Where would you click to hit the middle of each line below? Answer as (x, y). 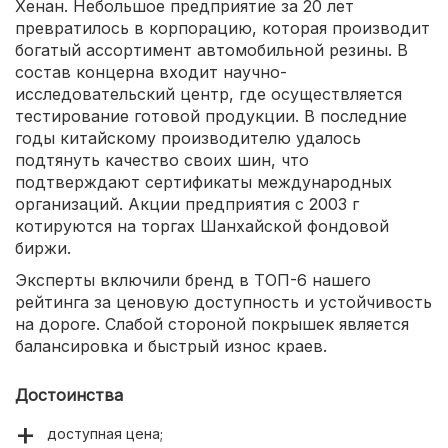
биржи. (43, 247)
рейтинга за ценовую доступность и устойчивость (223, 301)
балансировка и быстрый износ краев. (171, 345)
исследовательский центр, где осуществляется (208, 93)
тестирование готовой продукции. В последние (211, 115)
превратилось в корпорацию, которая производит (222, 27)
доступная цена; (105, 433)
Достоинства (69, 394)
